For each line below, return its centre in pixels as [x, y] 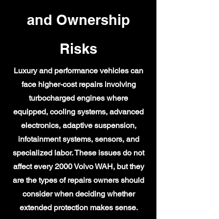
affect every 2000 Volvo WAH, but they [78, 166]
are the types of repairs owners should [78, 180]
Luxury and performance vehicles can [78, 71]
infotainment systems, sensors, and [78, 139]
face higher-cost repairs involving [78, 84]
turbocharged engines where [78, 98]
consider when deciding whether [78, 194]
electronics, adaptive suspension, [78, 125]
